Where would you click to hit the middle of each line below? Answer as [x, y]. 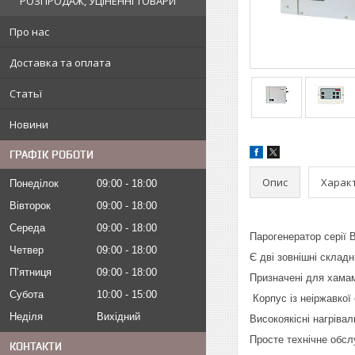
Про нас [29, 32]
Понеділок [34, 184]
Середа [27, 228]
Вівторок [30, 206]
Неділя [26, 317]
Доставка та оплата [60, 63]
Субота [27, 295]
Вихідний [118, 317]
